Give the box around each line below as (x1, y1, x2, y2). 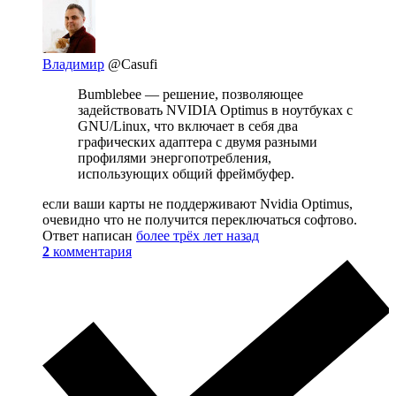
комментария (53, 244, 132, 260)
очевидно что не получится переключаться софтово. (42, 212, 357, 228)
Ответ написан (42, 228, 136, 244)
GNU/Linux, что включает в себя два (78, 118, 298, 134)
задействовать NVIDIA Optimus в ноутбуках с (78, 103, 353, 118)
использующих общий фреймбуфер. (78, 166, 294, 182)
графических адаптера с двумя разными (78, 134, 317, 150)
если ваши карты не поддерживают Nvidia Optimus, (42, 196, 353, 212)
